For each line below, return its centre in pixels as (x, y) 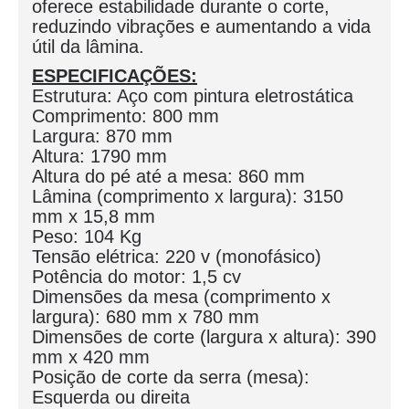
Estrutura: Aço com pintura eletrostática (193, 96)
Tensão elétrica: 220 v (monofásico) (177, 257)
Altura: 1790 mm (100, 156)
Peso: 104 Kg (87, 236)
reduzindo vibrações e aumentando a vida (201, 26)
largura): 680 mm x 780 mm (146, 317)
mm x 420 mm (91, 357)
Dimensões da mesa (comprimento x (181, 297)
